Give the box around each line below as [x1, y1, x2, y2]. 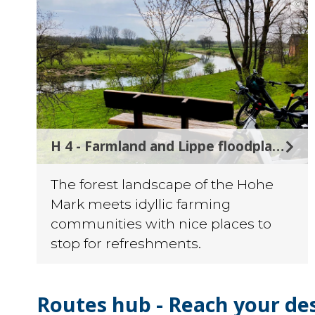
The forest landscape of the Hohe [51, 176, 274, 193]
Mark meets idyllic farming [51, 195, 231, 213]
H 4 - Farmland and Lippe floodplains [272, 136, 284, 156]
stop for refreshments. [51, 235, 201, 252]
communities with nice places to [51, 215, 271, 233]
